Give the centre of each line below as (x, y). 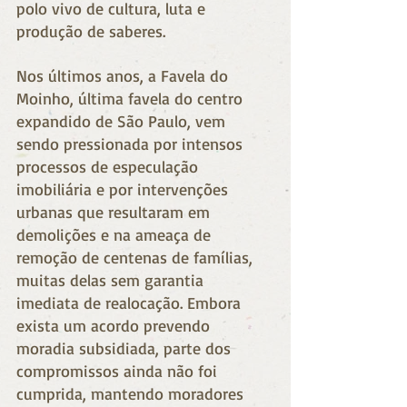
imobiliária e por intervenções (124, 189)
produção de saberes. (94, 30)
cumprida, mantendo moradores (132, 393)
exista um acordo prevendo (115, 325)
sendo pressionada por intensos (132, 143)
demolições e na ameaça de (116, 234)
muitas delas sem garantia (112, 279)
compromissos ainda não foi (119, 370)
